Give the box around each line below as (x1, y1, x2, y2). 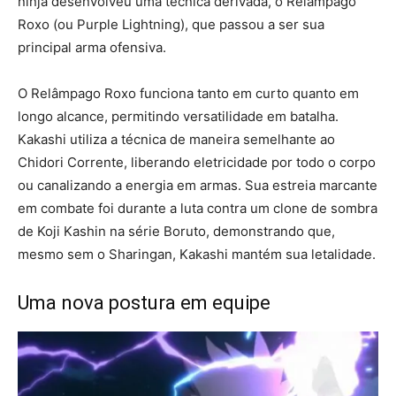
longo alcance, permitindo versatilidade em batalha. (18, 108, 339, 126)
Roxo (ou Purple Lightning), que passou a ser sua (18, 16, 324, 34)
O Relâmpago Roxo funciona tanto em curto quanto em (18, 85, 359, 103)
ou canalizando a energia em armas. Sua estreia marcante (18, 177, 377, 194)
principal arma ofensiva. (18, 39, 166, 57)
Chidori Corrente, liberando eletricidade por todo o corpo (18, 154, 376, 171)
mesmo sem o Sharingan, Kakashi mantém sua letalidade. (18, 246, 376, 263)
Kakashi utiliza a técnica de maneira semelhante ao (18, 131, 335, 148)
